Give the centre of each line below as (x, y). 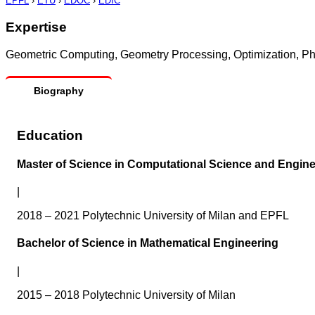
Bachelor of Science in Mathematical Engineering (148, 243)
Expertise (36, 27)
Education (50, 135)
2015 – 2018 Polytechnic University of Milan (126, 295)
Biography (59, 90)
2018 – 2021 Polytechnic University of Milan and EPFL (153, 216)
